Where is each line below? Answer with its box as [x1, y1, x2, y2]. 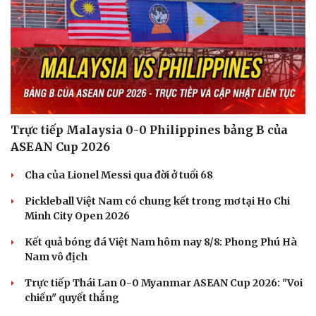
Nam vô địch [25, 250, 87, 263]
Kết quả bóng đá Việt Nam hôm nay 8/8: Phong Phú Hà [25, 235, 297, 248]
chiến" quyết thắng [25, 291, 119, 304]
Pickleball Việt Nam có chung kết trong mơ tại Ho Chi [25, 194, 290, 207]
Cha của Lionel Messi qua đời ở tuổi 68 [25, 168, 213, 181]
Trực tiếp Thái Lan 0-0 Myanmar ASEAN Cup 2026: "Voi [25, 276, 303, 289]
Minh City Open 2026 [25, 209, 130, 222]
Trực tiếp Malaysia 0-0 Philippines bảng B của [11, 122, 288, 137]
